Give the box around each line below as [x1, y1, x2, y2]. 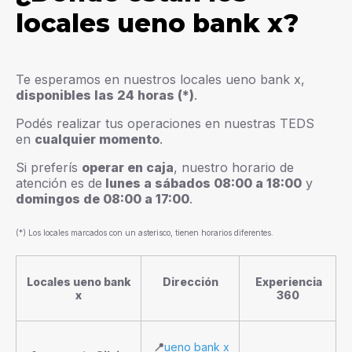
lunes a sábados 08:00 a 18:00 [102, 175, 302, 192]
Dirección [162, 274, 221, 288]
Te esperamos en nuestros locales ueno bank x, [16, 71, 305, 88]
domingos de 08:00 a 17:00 [16, 191, 189, 207]
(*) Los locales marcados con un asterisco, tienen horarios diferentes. [16, 227, 273, 237]
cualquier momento [35, 131, 159, 148]
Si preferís [16, 159, 82, 176]
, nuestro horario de [174, 159, 294, 176]
